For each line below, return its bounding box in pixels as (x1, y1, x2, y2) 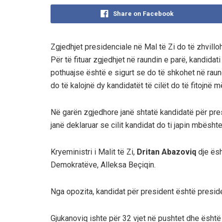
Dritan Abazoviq (137, 147, 196, 157)
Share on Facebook (112, 9, 173, 17)
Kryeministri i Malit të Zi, (51, 147, 137, 157)
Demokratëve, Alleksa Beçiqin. (51, 160, 156, 169)
